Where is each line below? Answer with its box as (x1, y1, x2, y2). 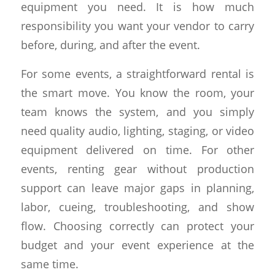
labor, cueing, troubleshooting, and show (20, 199, 255, 215)
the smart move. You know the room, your (20, 85, 255, 101)
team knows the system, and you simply (20, 104, 255, 120)
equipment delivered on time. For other (20, 142, 255, 158)
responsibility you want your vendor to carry (20, 18, 255, 34)
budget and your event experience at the (20, 237, 255, 253)
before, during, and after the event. (20, 37, 200, 53)
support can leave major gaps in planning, (20, 180, 255, 196)
